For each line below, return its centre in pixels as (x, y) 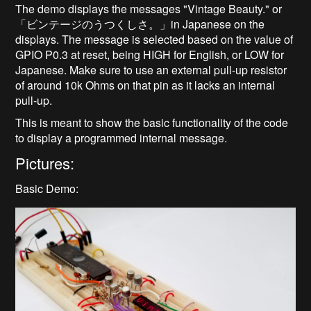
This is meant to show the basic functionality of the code (152, 123)
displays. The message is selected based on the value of (154, 40)
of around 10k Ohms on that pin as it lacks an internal (145, 85)
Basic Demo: (47, 189)
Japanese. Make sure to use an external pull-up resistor (151, 70)
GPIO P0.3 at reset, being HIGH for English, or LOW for (150, 55)
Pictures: (45, 163)
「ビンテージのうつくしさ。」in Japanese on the (140, 24)
